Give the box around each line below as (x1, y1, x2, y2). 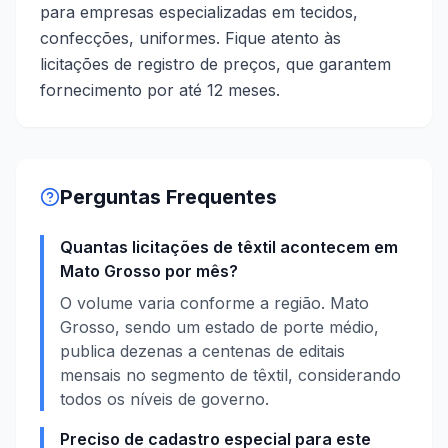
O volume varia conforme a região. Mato (60, 293, 369, 313)
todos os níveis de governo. (60, 389, 269, 409)
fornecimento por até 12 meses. (40, 80, 280, 100)
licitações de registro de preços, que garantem (40, 54, 391, 74)
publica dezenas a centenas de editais (60, 341, 345, 361)
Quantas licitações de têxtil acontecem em (60, 237, 398, 257)
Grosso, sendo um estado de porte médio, (60, 317, 379, 337)
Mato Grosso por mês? (60, 261, 238, 281)
